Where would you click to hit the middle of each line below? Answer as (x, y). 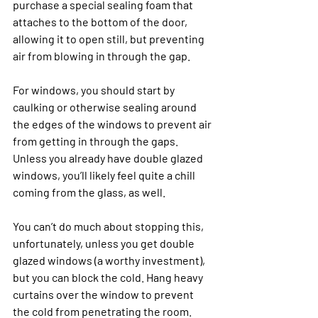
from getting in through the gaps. (97, 141)
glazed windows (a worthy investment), (110, 260)
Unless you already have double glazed (109, 158)
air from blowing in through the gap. (103, 55)
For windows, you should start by (95, 89)
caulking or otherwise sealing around (106, 106)
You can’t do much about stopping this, (109, 226)
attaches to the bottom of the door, (101, 21)
